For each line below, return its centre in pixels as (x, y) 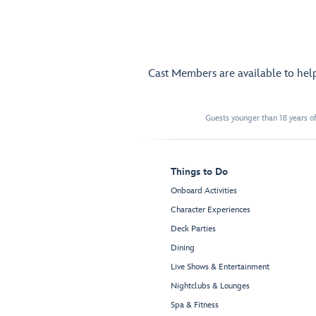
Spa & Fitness (195, 305)
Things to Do (199, 172)
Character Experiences (211, 210)
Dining (183, 248)
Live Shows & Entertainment (220, 267)
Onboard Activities (204, 191)
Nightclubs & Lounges (210, 286)
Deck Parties (193, 229)
